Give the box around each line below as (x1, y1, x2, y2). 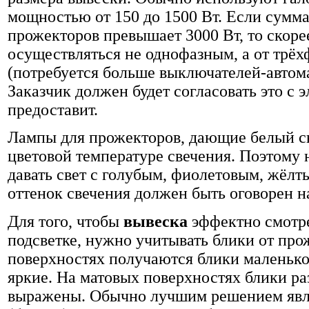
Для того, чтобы (8, 212, 123, 230)
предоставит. (8, 100, 98, 119)
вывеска (123, 212, 188, 230)
